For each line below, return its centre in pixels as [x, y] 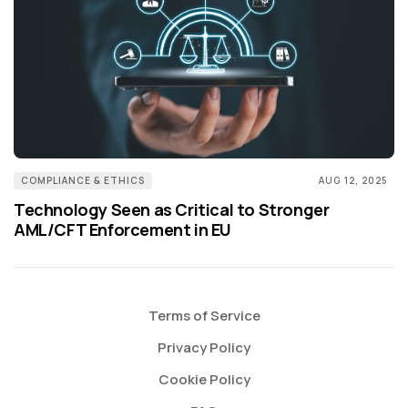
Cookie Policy [204, 379]
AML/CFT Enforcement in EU [123, 229]
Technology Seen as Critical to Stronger [172, 209]
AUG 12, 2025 [353, 180]
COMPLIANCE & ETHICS [83, 180]
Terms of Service [204, 316]
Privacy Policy [204, 347]
